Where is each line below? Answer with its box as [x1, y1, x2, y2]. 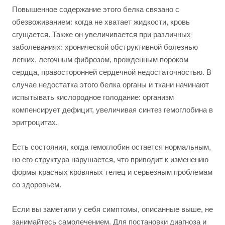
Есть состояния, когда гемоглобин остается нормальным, [12, 143, 211, 151]
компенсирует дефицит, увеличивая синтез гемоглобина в [12, 105, 213, 114]
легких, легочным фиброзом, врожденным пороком [12, 55, 188, 64]
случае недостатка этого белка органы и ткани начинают [12, 80, 209, 89]
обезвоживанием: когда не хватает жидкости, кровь [12, 18, 190, 26]
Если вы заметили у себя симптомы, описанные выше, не [12, 205, 213, 213]
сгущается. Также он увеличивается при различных [12, 30, 191, 39]
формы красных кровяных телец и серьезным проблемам [12, 168, 212, 176]
